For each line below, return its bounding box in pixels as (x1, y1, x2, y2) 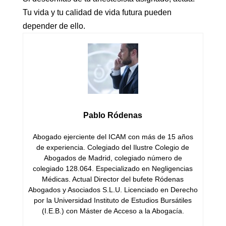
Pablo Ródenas (83, 111, 143, 120)
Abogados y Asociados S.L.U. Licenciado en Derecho (28, 186, 198, 194)
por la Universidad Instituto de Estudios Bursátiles (34, 196, 192, 205)
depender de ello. (22, 22, 85, 31)
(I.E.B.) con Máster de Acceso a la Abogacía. (41, 207, 184, 215)
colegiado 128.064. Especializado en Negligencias (33, 164, 193, 173)
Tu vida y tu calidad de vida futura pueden (22, 8, 172, 17)
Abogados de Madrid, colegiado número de (43, 154, 182, 162)
